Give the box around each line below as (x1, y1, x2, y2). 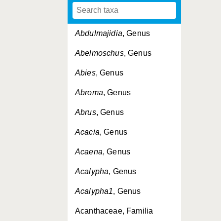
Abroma (75, 88, 103, 97)
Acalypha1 (75, 187, 113, 195)
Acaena (75, 147, 103, 156)
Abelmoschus (75, 49, 124, 57)
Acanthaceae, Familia (75, 207, 153, 215)
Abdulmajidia (75, 29, 122, 37)
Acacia (75, 128, 100, 136)
